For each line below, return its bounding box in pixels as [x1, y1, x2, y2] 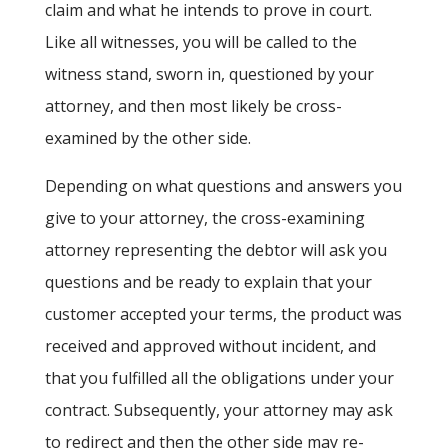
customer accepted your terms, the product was [44, 303, 402, 326]
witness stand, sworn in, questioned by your [44, 63, 374, 86]
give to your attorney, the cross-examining [44, 207, 365, 230]
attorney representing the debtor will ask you [44, 239, 387, 262]
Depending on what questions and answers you [44, 175, 402, 198]
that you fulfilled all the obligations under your [44, 367, 394, 390]
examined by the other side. [44, 127, 251, 150]
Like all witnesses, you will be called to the [44, 31, 357, 54]
